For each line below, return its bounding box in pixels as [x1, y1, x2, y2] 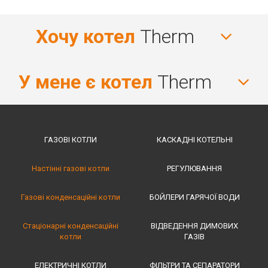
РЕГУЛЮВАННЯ [167, 163, 223, 173]
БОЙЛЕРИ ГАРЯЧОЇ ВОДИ [149, 192, 240, 202]
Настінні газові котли [32, 163, 110, 173]
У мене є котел [18, 70, 153, 93]
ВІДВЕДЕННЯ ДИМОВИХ [151, 221, 239, 230]
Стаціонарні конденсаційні [23, 221, 119, 230]
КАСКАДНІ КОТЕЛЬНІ [156, 135, 233, 144]
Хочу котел [35, 25, 135, 48]
